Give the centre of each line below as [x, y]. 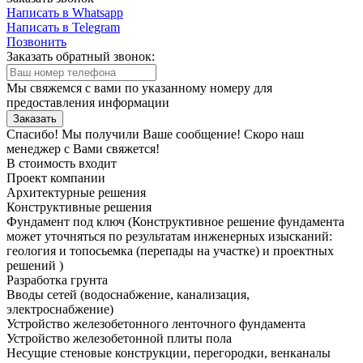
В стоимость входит [62, 163]
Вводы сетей [43, 294]
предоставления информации [88, 102]
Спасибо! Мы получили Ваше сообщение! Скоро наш [155, 134]
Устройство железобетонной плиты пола [119, 338]
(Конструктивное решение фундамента [236, 221]
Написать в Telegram [63, 27]
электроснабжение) [60, 309]
